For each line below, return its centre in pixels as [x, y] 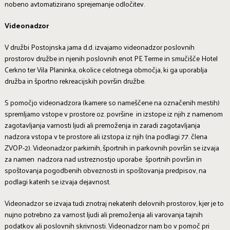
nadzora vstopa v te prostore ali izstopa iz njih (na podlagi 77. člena [106, 137]
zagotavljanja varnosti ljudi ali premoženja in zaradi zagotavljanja [102, 125]
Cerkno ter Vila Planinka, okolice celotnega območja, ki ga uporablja [106, 70]
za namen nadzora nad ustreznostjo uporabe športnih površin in [103, 159]
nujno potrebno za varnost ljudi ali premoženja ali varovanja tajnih [103, 215]
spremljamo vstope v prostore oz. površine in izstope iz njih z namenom [113, 114]
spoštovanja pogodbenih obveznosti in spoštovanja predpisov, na [105, 170]
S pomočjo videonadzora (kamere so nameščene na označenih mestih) [112, 103]
